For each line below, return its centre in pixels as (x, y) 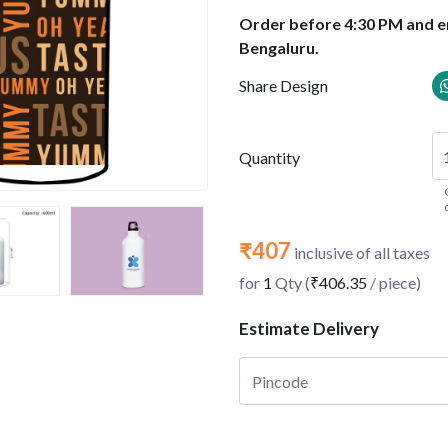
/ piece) (394, 282)
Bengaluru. (279, 47)
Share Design (283, 85)
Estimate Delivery (309, 328)
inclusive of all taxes (360, 252)
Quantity (269, 157)
